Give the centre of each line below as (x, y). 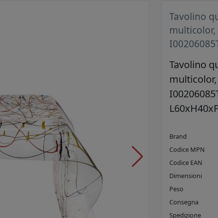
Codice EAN (186, 163)
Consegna (184, 202)
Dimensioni (186, 176)
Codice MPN (187, 150)
